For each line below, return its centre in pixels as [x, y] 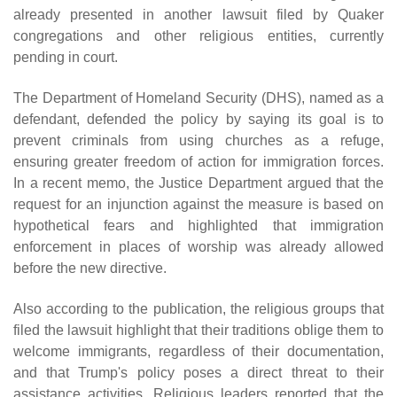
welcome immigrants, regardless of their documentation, [198, 352]
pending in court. [66, 58]
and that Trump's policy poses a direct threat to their [198, 373]
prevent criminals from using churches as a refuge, [198, 141]
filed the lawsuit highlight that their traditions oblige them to [198, 331]
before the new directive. [90, 269]
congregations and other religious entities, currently [198, 36]
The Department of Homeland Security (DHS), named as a [198, 98]
